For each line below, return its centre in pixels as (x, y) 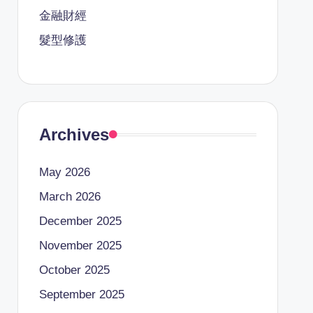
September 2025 (81, 294)
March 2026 (70, 197)
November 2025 (80, 246)
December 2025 (80, 221)
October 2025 (74, 270)
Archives (74, 134)
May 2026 (64, 172)
